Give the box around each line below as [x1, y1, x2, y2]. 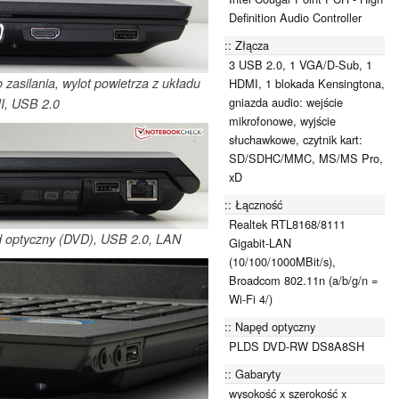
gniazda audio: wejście [229, 93, 343, 110]
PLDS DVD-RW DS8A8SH [229, 337, 364, 354]
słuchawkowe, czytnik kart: [229, 130, 362, 148]
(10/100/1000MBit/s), [229, 252, 336, 270]
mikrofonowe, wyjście [229, 111, 336, 129]
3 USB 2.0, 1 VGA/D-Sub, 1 [229, 55, 372, 73]
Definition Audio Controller [229, 8, 362, 26]
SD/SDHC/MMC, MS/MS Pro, [229, 149, 383, 167]
